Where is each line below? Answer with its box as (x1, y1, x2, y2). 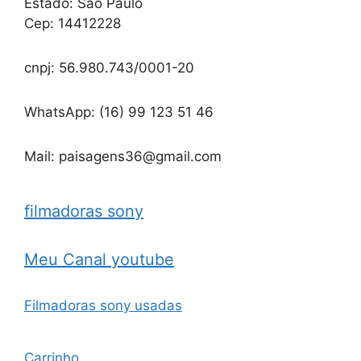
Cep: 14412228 (24, 15, 121, 31)
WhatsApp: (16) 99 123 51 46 (24, 103, 214, 120)
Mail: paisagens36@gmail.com (24, 147, 222, 164)
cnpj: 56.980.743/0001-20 (24, 59, 194, 76)
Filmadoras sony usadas (24, 297, 182, 313)
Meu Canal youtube (24, 249, 174, 269)
